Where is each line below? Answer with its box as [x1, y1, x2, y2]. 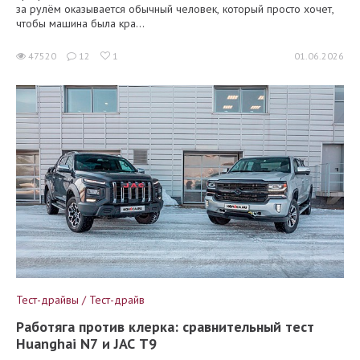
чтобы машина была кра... [16, 16, 145, 31]
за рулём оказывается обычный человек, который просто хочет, [16, 2, 334, 17]
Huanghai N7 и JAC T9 [16, 334, 157, 354]
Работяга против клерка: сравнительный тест [16, 317, 314, 337]
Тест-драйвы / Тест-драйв [16, 292, 145, 308]
